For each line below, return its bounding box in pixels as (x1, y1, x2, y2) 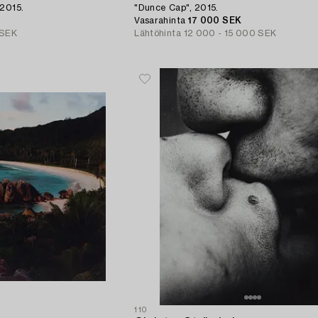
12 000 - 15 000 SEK (183, 29, 277, 38)
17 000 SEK (187, 16, 242, 26)
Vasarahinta (134, 16, 188, 26)
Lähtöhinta (134, 29, 181, 38)
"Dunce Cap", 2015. (134, 4, 219, 13)
